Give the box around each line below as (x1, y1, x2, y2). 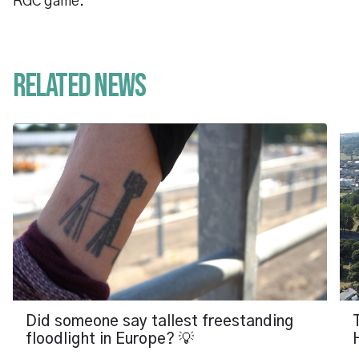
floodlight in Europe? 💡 (26, 331, 194, 347)
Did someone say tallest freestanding (26, 313, 293, 329)
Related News (13, 67, 145, 106)
